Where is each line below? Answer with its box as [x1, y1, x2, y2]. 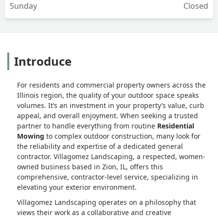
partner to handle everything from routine [17, 121, 157, 130]
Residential [157, 121, 194, 130]
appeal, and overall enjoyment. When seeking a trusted [17, 110, 198, 120]
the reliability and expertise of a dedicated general [17, 141, 183, 151]
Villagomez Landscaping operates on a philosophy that [17, 197, 196, 207]
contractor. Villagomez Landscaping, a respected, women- [17, 151, 205, 161]
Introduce [14, 53, 72, 69]
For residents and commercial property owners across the [17, 80, 206, 90]
